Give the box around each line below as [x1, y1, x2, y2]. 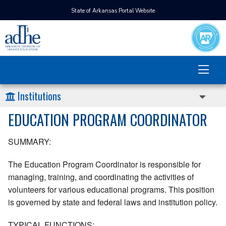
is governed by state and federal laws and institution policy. [8, 196, 217, 208]
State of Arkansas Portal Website [71, 7, 155, 15]
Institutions [18, 88, 61, 103]
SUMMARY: [8, 136, 51, 148]
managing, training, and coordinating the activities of [8, 171, 194, 183]
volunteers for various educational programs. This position [8, 184, 214, 196]
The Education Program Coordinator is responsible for [8, 158, 201, 171]
